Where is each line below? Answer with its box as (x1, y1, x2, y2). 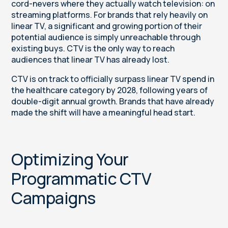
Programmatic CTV (11, 167, 152, 190)
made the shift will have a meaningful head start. (11, 107, 196, 119)
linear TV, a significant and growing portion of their (11, 20, 203, 32)
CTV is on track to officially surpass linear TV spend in (11, 73, 215, 85)
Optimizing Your (11, 148, 129, 171)
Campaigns (11, 187, 96, 210)
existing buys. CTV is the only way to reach (11, 43, 175, 54)
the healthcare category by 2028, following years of (11, 84, 208, 96)
